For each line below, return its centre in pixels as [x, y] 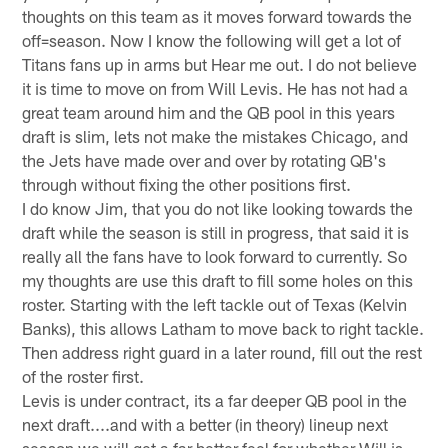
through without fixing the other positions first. [187, 183]
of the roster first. [83, 375]
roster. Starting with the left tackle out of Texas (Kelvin [215, 303]
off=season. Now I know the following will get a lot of [212, 39]
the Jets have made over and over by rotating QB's [204, 159]
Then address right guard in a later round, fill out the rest [222, 351]
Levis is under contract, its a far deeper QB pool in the [215, 399]
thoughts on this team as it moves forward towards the [217, 15]
